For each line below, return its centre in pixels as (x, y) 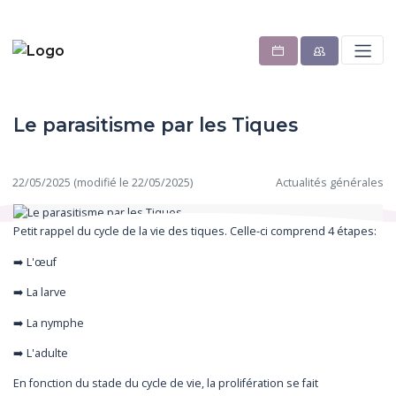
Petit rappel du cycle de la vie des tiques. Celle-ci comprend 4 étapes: (195, 232)
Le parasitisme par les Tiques (156, 124)
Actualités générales (329, 182)
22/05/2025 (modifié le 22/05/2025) (103, 182)
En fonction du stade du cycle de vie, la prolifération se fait (166, 384)
